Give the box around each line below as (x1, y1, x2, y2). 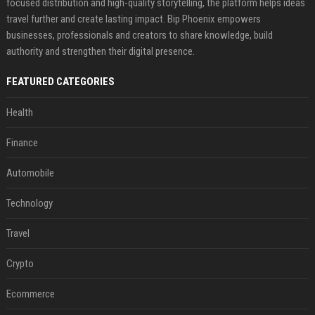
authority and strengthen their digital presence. (6, 45, 195, 58)
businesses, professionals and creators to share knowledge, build (6, 29, 273, 42)
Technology (6, 197, 53, 210)
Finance (6, 136, 38, 150)
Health (6, 106, 33, 120)
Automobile (6, 167, 54, 180)
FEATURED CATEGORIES (6, 75, 115, 89)
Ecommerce (6, 288, 55, 301)
